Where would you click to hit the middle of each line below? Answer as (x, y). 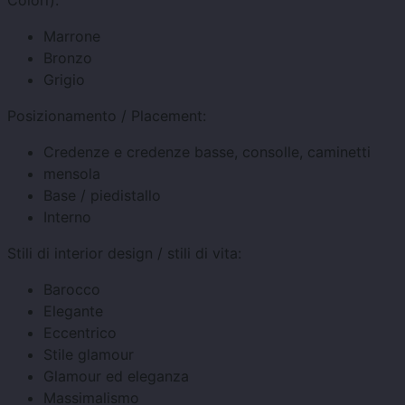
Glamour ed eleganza (116, 377)
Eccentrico (80, 333)
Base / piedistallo (102, 196)
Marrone (72, 37)
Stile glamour (89, 355)
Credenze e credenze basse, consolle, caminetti (207, 152)
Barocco (72, 290)
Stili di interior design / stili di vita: (124, 254)
